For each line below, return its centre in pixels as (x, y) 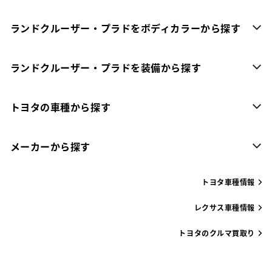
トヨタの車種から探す (60, 107)
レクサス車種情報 (224, 207)
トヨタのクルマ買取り (217, 233)
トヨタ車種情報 (228, 182)
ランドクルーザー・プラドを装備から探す (106, 67)
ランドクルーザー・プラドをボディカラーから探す (125, 28)
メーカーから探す (50, 146)
